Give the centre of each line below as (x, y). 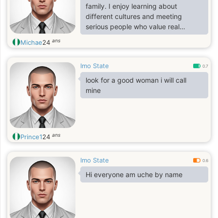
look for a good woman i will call (136, 80)
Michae (31, 42)
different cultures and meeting (134, 16)
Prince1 (31, 137)
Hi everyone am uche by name (134, 174)
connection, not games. (123, 37)
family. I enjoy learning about (131, 6)
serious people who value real (133, 27)
